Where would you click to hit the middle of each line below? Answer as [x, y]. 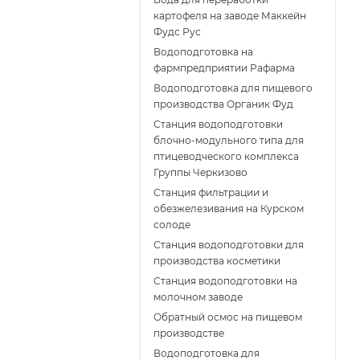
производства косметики [217, 261]
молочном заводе [198, 297]
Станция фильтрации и [211, 193]
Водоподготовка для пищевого [233, 88]
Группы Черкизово [200, 173]
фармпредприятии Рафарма [224, 68]
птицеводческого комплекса [226, 157]
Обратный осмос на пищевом [228, 317]
